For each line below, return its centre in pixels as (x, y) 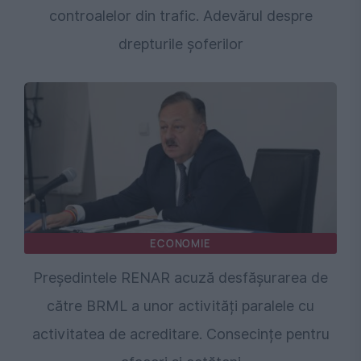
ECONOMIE (180, 243)
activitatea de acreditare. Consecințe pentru (180, 334)
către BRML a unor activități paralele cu (180, 305)
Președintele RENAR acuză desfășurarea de (180, 277)
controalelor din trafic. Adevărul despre (180, 15)
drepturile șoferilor (180, 44)
